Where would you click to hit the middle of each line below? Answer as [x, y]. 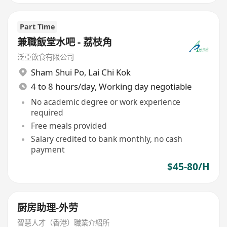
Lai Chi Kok [109, 72]
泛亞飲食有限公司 [46, 57]
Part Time [37, 27]
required [47, 113]
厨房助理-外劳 [48, 207]
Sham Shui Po [57, 72]
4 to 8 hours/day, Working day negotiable [111, 86]
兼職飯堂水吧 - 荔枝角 [65, 42]
